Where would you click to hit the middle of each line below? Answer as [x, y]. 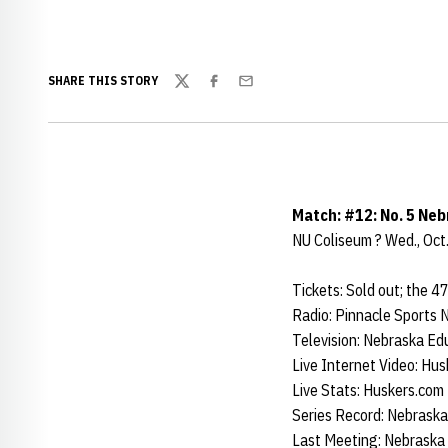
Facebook [236, 91]
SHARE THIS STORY [103, 80]
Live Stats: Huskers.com [368, 390]
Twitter [197, 91]
